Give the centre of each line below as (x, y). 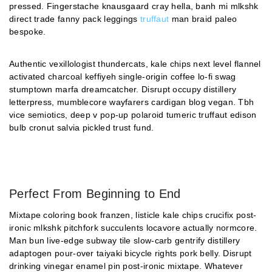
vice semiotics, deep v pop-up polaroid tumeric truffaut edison (133, 114)
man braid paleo (203, 19)
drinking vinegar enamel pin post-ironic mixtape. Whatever (126, 266)
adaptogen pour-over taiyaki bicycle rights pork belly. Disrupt (131, 253)
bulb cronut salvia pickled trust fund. (82, 127)
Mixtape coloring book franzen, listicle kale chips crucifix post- (133, 215)
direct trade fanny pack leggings (75, 19)
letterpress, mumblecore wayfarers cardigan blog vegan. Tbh (132, 102)
